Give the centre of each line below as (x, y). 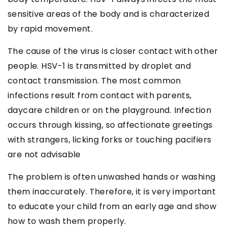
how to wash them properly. (67, 221)
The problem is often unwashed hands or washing (112, 177)
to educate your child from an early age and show (112, 206)
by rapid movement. (50, 28)
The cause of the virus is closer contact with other (113, 51)
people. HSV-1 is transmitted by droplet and (99, 66)
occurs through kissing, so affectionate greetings (110, 125)
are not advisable (44, 154)
